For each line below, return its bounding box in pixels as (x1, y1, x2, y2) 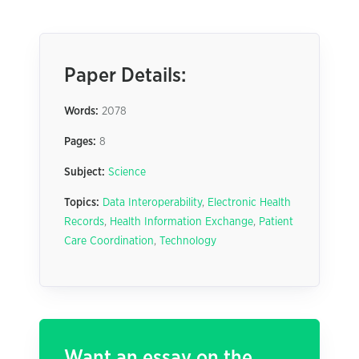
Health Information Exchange (110, 216, 253, 228)
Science (108, 167, 146, 178)
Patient (259, 216, 293, 228)
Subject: (64, 167, 105, 178)
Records (64, 216, 104, 228)
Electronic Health (208, 197, 291, 208)
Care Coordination (64, 236, 154, 247)
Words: (64, 106, 99, 117)
